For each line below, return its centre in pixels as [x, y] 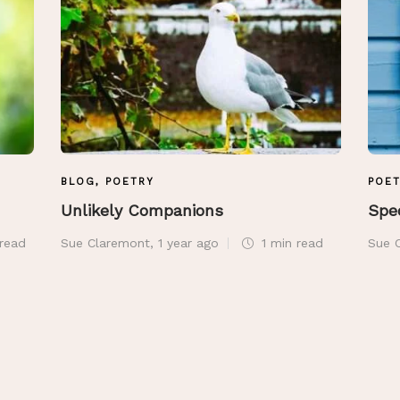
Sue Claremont [105, 243]
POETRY [130, 182]
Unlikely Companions [145, 211]
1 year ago [188, 243]
